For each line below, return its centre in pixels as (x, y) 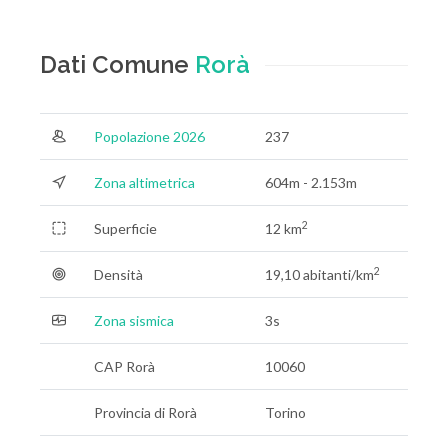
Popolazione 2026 (149, 136)
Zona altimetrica (144, 182)
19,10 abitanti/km (319, 274)
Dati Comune (117, 64)
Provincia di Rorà (145, 412)
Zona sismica (134, 320)
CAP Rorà (124, 366)
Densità (118, 274)
